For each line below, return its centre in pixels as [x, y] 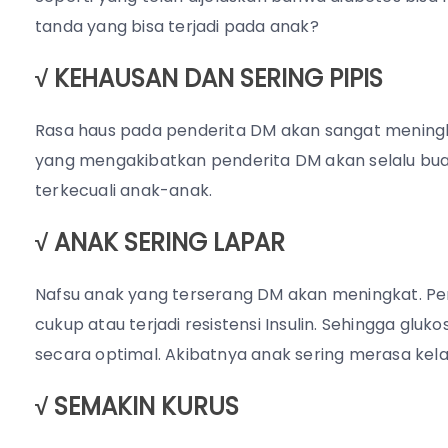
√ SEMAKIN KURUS [137, 406]
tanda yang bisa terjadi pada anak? [177, 26]
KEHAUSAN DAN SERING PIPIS [218, 78]
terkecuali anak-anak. [124, 190]
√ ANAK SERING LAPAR [160, 242]
